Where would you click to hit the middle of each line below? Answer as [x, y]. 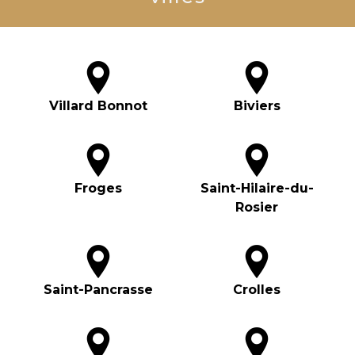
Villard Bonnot [98, 106]
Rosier [257, 208]
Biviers [257, 106]
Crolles [257, 290]
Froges [98, 189]
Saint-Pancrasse [98, 290]
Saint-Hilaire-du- [257, 189]
